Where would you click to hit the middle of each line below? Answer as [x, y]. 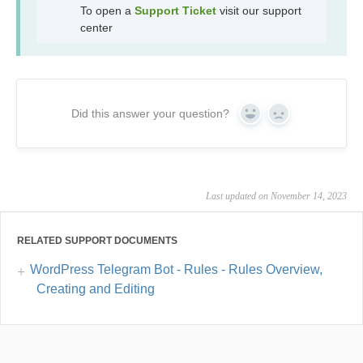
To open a [107, 11]
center [96, 28]
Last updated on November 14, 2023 [276, 196]
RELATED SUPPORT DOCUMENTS [97, 241]
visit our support [261, 11]
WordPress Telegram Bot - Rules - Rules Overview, [176, 270]
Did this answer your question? [150, 114]
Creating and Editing [96, 289]
